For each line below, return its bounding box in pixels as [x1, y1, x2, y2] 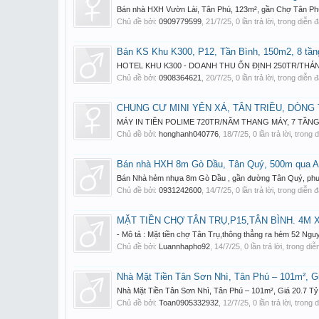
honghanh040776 [159, 130, 219, 138]
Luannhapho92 [159, 242, 210, 251]
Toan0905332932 [159, 298, 219, 307]
